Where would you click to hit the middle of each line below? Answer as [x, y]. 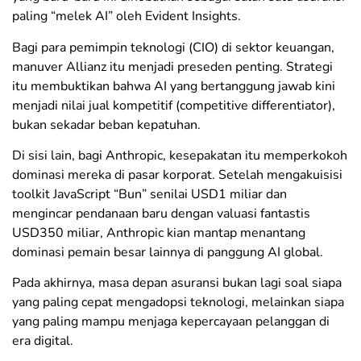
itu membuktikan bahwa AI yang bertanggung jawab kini [174, 86]
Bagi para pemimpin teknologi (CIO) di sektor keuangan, [173, 47]
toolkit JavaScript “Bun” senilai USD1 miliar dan [149, 195]
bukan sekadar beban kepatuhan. [106, 124]
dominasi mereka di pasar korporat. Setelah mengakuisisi [177, 175]
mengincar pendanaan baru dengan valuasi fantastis [161, 214]
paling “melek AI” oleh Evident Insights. [127, 17]
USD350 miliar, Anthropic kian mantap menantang [159, 233]
